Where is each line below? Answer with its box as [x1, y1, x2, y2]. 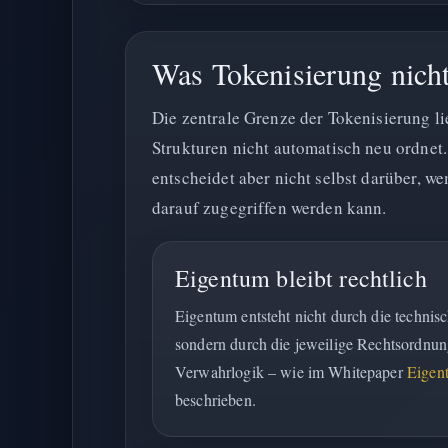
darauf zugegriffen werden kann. [152, 196, 387, 219]
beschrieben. [175, 389, 256, 410]
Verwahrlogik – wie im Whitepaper [175, 361, 407, 382]
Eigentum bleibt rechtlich [175, 262, 427, 294]
